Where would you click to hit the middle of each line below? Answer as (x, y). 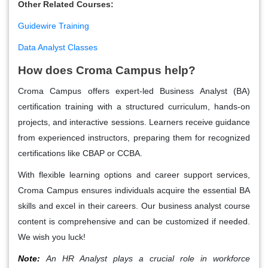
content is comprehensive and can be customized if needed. (134, 221)
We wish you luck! (52, 237)
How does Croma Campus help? (107, 70)
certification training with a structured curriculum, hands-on (134, 106)
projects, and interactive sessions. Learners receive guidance (134, 122)
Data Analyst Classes (58, 47)
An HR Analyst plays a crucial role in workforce (148, 258)
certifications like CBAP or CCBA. (80, 153)
